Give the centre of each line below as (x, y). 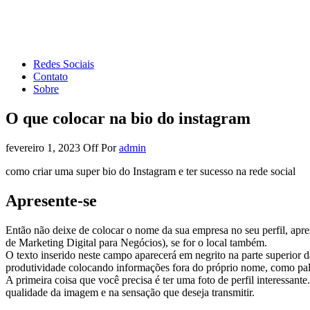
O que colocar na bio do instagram (128, 118)
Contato (51, 76)
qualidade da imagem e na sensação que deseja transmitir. (130, 292)
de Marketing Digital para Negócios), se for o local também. (136, 242)
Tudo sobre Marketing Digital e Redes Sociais (106, 40)
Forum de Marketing (51, 17)
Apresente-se (51, 200)
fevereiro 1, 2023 (44, 147)
